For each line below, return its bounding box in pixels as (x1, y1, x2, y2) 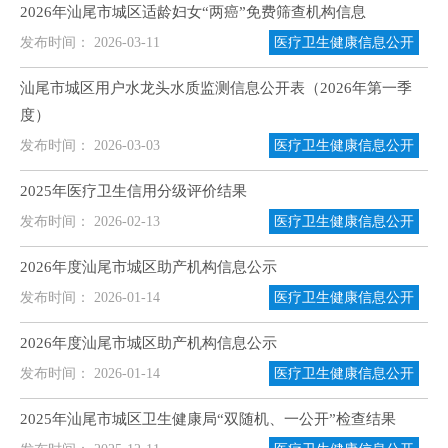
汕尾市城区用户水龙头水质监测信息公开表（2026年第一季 (20, 80, 412, 96)
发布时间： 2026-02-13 (20, 214, 160, 229)
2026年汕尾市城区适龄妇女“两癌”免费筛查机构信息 (20, 4, 366, 20)
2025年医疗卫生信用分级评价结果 (20, 183, 247, 199)
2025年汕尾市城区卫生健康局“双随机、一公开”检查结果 (20, 411, 396, 427)
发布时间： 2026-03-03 (20, 138, 160, 153)
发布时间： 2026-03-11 (20, 35, 160, 50)
